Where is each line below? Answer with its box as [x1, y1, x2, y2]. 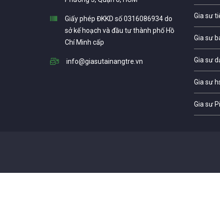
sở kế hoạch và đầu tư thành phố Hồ [65, 26, 174, 34]
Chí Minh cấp [65, 38, 104, 46]
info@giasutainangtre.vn [66, 57, 143, 65]
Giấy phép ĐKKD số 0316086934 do [65, 14, 172, 23]
